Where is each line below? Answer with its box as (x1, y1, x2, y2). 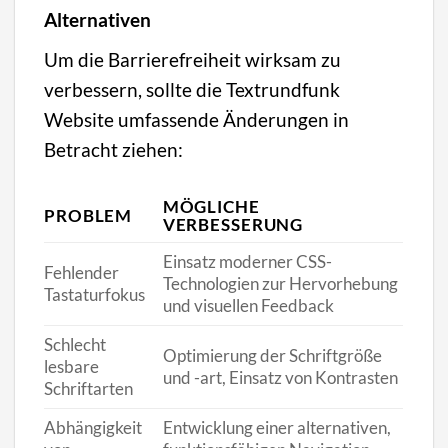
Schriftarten (44, 377, 134, 399)
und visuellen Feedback (162, 294, 334, 316)
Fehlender (44, 261, 120, 283)
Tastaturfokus (44, 283, 146, 305)
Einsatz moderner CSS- (162, 250, 332, 272)
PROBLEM (44, 204, 133, 226)
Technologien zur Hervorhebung (162, 272, 398, 294)
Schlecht (44, 333, 107, 355)
